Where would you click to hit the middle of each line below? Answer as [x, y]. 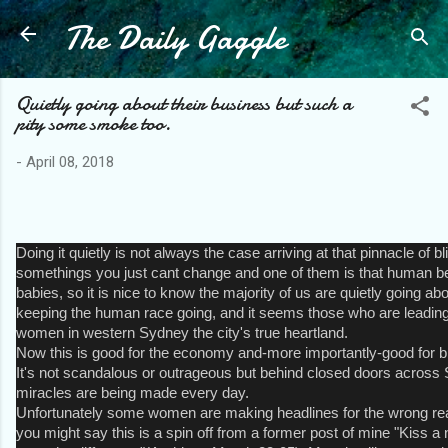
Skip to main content [287, 25]
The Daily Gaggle [175, 38]
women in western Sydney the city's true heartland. [182, 332]
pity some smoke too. [93, 123]
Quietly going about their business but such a [184, 103]
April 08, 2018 [70, 162]
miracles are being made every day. [132, 392]
